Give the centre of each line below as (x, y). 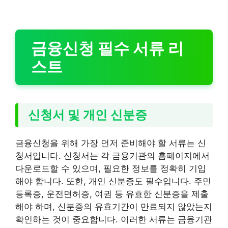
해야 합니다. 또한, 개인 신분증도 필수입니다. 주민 (113, 181)
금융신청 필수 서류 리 (107, 48)
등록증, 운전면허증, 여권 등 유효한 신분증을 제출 (112, 194)
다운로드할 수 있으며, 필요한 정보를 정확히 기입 (111, 168)
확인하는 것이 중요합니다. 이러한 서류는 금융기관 (114, 219)
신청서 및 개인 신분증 (88, 115)
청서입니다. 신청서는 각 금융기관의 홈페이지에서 (112, 155)
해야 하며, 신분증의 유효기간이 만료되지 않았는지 (114, 206)
